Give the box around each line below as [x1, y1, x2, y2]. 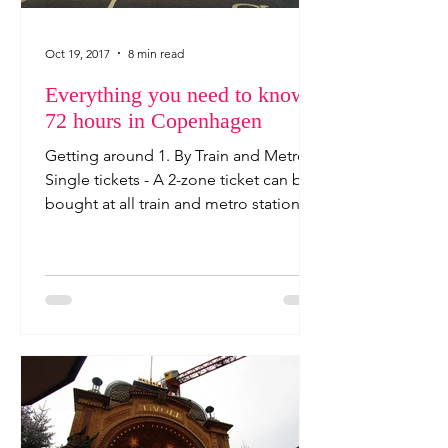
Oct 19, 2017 [45, 45, 110, 61]
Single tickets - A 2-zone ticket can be [45, 170, 311, 189]
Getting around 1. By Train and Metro [45, 146, 307, 165]
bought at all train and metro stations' [45, 194, 311, 213]
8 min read [128, 45, 184, 61]
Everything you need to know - [45, 82, 320, 107]
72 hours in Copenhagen [45, 108, 262, 133]
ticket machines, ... [45, 218, 176, 237]
